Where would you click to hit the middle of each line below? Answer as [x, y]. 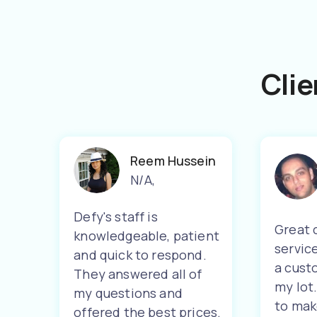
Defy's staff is [116, 217]
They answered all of [138, 274]
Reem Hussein [173, 161]
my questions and [128, 293]
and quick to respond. [140, 255]
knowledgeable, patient [146, 236]
